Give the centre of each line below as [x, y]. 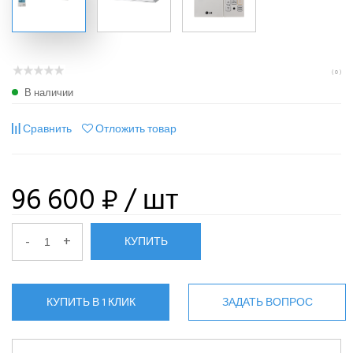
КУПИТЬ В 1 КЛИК [91, 302]
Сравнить [47, 128]
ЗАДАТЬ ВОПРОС [267, 302]
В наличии [49, 93]
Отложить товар [136, 128]
